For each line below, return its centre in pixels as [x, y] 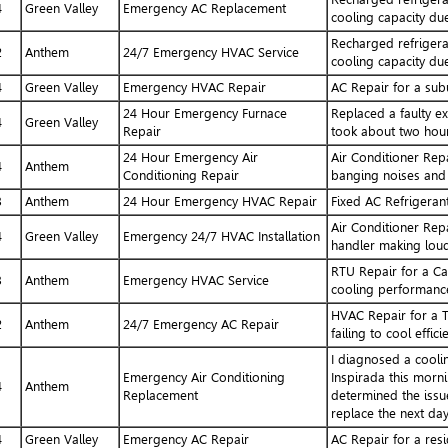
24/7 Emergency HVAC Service [210, 52]
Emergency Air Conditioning [203, 377]
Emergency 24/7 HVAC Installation [221, 236]
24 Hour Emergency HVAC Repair [219, 201]
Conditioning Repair [180, 175]
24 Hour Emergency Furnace [204, 113]
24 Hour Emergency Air [190, 157]
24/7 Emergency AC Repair [200, 324]
